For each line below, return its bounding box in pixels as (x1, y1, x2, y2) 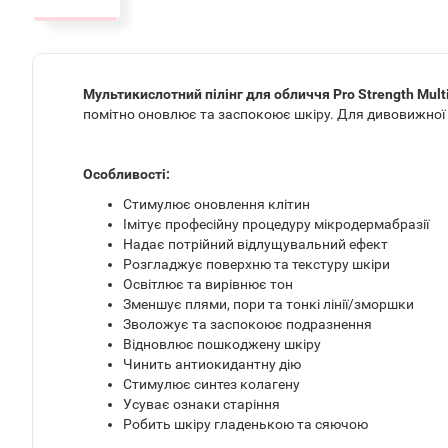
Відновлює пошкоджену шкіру (123, 336, 321, 353)
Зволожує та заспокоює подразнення (123, 316, 372, 333)
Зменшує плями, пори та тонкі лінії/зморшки (123, 296, 414, 313)
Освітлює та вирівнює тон (123, 276, 293, 293)
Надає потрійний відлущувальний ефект (123, 236, 388, 253)
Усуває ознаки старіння (123, 396, 280, 413)
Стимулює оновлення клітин (123, 196, 310, 213)
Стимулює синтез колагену (123, 376, 300, 393)
